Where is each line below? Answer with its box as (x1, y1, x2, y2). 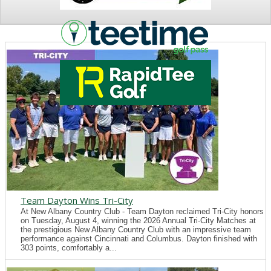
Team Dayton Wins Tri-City (21, 194, 133, 206)
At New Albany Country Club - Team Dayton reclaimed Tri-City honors (21, 207, 264, 216)
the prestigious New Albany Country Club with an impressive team (21, 225, 251, 234)
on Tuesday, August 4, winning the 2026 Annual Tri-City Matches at (21, 216, 256, 225)
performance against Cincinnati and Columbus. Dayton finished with (21, 234, 257, 243)
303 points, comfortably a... (21, 243, 117, 252)
